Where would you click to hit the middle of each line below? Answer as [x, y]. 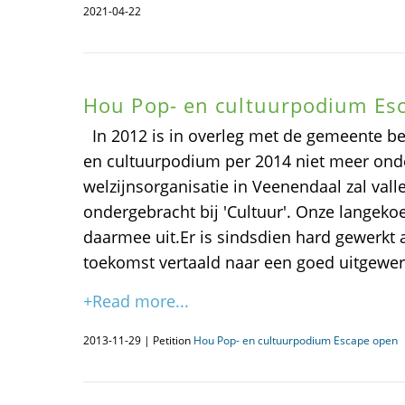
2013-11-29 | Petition [138, 340]
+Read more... [136, 301]
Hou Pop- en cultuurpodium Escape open [296, 340]
